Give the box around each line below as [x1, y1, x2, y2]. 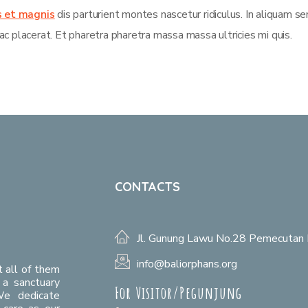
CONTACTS [115, 178, 180, 195]
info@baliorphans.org [137, 256, 237, 272]
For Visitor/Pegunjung [115, 282, 243, 303]
